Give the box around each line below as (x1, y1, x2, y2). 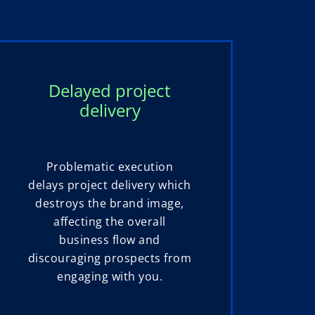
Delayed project (49, 79, 171, 103)
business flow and (59, 232, 160, 248)
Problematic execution (46, 159, 174, 175)
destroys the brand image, (35, 195, 184, 212)
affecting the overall (53, 214, 166, 230)
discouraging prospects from (27, 250, 192, 266)
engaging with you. (57, 269, 162, 285)
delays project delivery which (28, 177, 191, 193)
